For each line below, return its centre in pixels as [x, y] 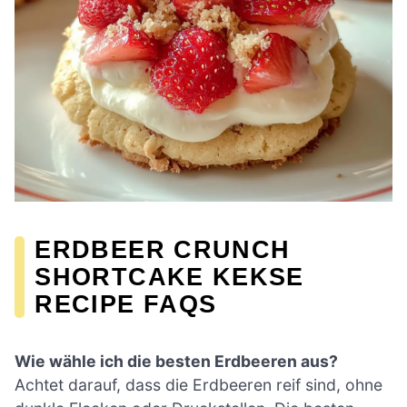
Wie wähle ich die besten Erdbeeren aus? [176, 362]
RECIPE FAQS [126, 303]
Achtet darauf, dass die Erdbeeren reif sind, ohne [199, 385]
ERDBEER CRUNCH [163, 249]
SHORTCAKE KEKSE [169, 276]
